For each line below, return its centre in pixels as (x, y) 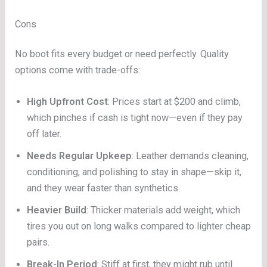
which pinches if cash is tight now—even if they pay (135, 118)
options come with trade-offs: (78, 70)
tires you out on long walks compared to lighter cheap (139, 226)
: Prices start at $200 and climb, (175, 102)
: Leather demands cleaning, (190, 156)
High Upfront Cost (68, 102)
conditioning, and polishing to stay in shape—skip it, (134, 172)
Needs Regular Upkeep (80, 156)
